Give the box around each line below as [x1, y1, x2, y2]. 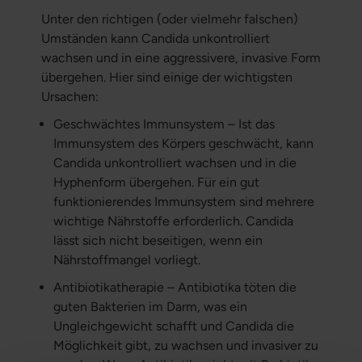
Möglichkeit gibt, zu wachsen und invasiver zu [53, 338, 318, 354]
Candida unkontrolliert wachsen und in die [53, 155, 297, 171]
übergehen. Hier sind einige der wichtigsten [40, 69, 293, 86]
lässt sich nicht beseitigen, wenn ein [53, 233, 263, 249]
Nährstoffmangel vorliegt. [53, 252, 204, 268]
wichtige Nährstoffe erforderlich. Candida [53, 213, 293, 229]
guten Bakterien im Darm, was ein [53, 299, 247, 315]
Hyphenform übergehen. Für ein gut [53, 175, 259, 191]
